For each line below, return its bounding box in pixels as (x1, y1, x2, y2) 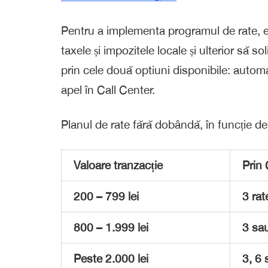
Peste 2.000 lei (74, 252, 148, 266)
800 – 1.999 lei (74, 221, 148, 234)
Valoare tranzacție (74, 159, 163, 172)
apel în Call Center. (61, 83, 155, 97)
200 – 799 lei (74, 190, 139, 203)
